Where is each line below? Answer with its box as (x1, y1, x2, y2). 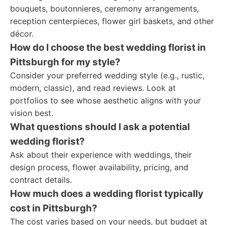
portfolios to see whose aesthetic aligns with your (10, 95, 201, 105)
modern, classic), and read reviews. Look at (10, 83, 176, 93)
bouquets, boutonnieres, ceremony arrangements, (10, 4, 199, 14)
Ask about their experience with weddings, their (10, 150, 192, 160)
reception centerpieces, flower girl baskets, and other (10, 16, 214, 26)
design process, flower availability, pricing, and (10, 162, 188, 172)
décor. (10, 29, 34, 39)
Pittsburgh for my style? (10, 56, 121, 68)
